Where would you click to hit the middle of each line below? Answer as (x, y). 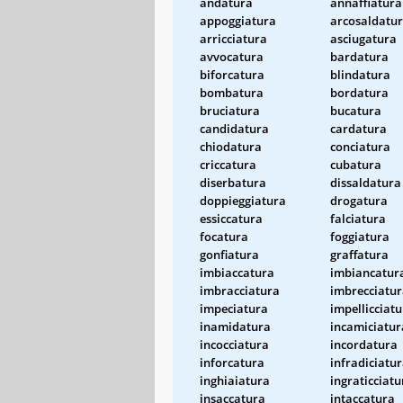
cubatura (356, 164)
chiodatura (231, 146)
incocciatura (234, 344)
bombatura (232, 92)
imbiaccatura (237, 272)
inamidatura (235, 326)
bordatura (359, 92)
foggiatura (360, 236)
